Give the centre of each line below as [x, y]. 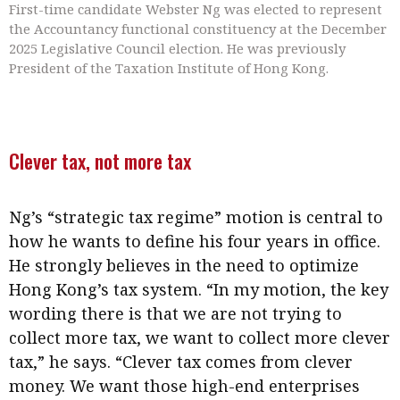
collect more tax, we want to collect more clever [200, 338]
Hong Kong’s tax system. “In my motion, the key [199, 290]
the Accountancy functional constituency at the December [198, 29]
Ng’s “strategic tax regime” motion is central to [196, 217]
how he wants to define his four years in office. [195, 242]
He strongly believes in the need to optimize [184, 266]
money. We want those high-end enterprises [184, 386]
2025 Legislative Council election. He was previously [177, 49]
